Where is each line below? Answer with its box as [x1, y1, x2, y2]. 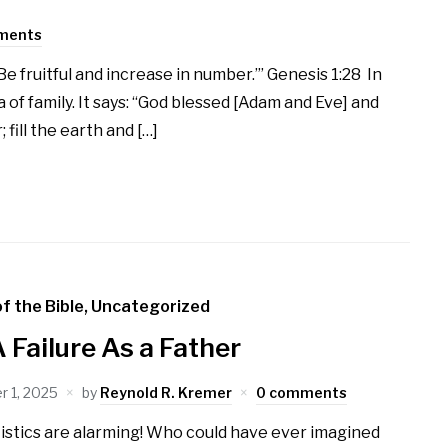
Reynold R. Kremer [100, 384, 233, 402]
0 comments [256, 384, 348, 402]
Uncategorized [91, 297, 211, 317]
